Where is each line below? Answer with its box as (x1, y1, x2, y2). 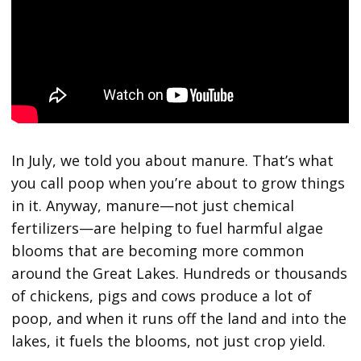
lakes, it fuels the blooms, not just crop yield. (11, 331, 326, 351)
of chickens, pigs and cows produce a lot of (11, 286, 313, 306)
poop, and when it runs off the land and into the (11, 309, 347, 329)
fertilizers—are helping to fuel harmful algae (11, 218, 324, 239)
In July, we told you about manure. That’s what (11, 151, 334, 171)
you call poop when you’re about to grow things (11, 173, 346, 193)
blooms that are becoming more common (11, 241, 305, 261)
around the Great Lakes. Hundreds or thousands (11, 263, 348, 284)
